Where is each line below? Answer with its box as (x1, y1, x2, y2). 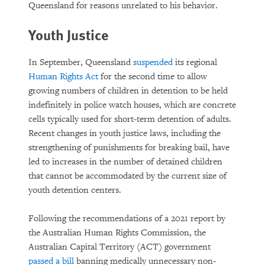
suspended (133, 57, 173, 68)
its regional (173, 57, 217, 68)
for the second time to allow (98, 71, 207, 82)
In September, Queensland (28, 57, 133, 68)
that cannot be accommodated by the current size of (28, 170, 227, 182)
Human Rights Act (28, 71, 98, 82)
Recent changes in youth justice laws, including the (28, 128, 221, 139)
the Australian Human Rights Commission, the (28, 227, 206, 238)
